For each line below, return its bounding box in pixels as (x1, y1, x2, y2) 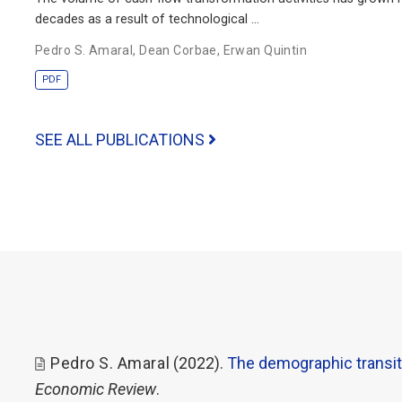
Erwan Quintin (223, 42, 308, 57)
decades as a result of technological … (35, 11, 259, 27)
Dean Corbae (139, 42, 217, 57)
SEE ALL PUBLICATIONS (35, 129, 208, 149)
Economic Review (35, 379, 156, 398)
